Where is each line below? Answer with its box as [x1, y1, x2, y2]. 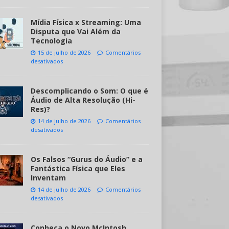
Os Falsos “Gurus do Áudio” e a [30, 154, 143, 164]
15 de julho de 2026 [37, 49, 90, 56]
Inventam [30, 173, 66, 182]
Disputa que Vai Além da [30, 27, 121, 36]
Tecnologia [30, 36, 72, 45]
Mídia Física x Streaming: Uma [30, 17, 141, 27]
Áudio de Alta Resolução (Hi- [30, 95, 135, 105]
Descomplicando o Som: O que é [30, 86, 148, 96]
